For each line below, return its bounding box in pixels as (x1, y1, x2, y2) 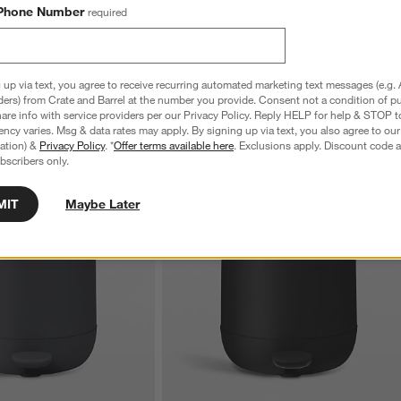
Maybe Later (65, 196, 140, 212)
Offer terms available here (114, 138, 234, 152)
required (88, 4, 127, 19)
